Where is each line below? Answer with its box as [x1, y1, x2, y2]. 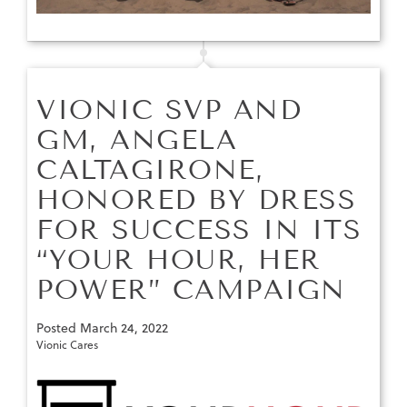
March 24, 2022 [80, 318, 168, 337]
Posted [36, 318, 80, 337]
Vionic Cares [36, 336, 98, 352]
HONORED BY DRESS [36, 183, 356, 216]
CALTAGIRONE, [36, 153, 264, 186]
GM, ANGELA [36, 123, 237, 156]
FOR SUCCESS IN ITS [36, 213, 362, 246]
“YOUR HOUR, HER [36, 243, 322, 276]
